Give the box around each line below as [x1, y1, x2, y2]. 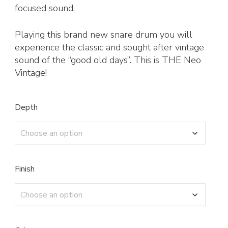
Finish [15, 163, 35, 175]
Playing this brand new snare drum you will [15, 28, 192, 41]
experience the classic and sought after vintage [15, 41, 204, 54]
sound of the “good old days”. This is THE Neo [15, 54, 201, 67]
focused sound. [15, 2, 75, 15]
